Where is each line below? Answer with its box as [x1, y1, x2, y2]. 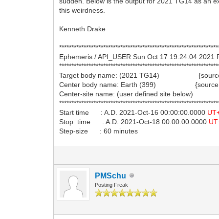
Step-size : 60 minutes [59, 127, 138, 135]
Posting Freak [95, 181, 129, 188]
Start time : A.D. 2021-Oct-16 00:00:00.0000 [59, 108, 208, 116]
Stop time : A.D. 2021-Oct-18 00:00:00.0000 [59, 117, 209, 126]
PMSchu [95, 171, 127, 180]
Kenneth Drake [59, 24, 106, 33]
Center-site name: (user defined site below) [59, 89, 194, 98]
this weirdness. [59, 6, 106, 14]
